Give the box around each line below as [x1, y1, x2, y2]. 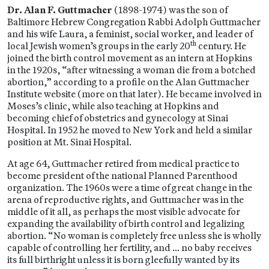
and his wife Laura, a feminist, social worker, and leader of [7, 28, 253, 40]
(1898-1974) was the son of [114, 4, 228, 16]
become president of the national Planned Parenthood [7, 169, 238, 181]
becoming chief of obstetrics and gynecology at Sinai [7, 112, 228, 124]
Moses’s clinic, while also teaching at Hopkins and [7, 100, 219, 112]
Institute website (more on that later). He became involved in [7, 88, 262, 100]
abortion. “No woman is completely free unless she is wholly [7, 229, 261, 241]
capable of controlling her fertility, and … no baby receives [7, 241, 252, 253]
